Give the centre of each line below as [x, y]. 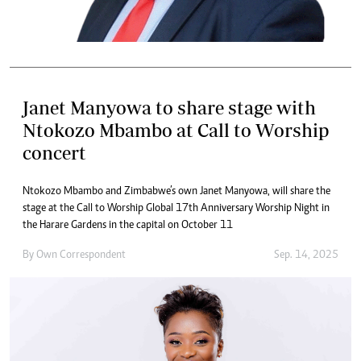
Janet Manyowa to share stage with [169, 107]
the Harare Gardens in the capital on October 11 [128, 225]
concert [54, 152]
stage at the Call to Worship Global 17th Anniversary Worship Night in [176, 208]
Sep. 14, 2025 [306, 255]
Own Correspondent [81, 255]
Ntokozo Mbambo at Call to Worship [176, 130]
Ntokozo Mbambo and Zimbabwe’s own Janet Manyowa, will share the [176, 191]
